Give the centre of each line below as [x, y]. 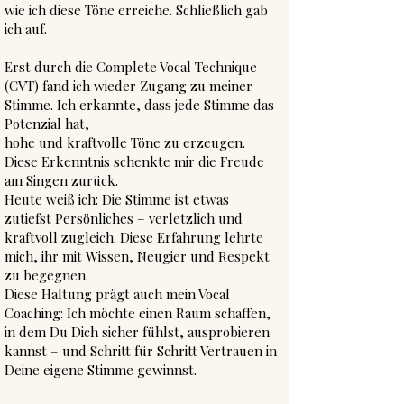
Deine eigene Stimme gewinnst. [101, 370]
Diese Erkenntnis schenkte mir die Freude [134, 161]
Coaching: [36, 313]
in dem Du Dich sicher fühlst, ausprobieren [137, 332]
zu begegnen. [46, 275]
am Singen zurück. [61, 180]
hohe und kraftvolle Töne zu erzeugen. [125, 142]
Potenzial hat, [47, 124]
